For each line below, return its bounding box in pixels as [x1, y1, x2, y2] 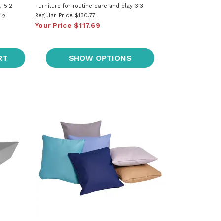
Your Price [35, 21, 72, 29]
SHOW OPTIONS [69, 53, 132, 63]
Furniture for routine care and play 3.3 [35, 2, 143, 9]
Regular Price [35, 12, 73, 19]
